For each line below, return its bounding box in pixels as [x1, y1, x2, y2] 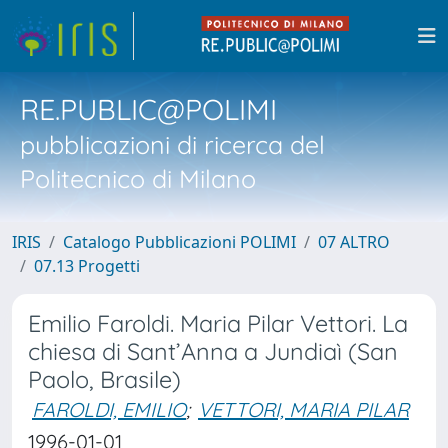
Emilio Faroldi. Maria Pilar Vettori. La [28, 309, 408, 338]
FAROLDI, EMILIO [32, 397, 186, 422]
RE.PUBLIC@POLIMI [20, 91, 277, 127]
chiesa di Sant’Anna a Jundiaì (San [28, 337, 398, 366]
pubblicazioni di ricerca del [20, 129, 325, 160]
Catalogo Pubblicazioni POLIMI [63, 231, 296, 253]
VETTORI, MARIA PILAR [198, 397, 409, 422]
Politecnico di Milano [20, 163, 256, 194]
